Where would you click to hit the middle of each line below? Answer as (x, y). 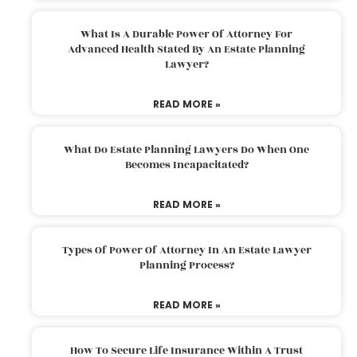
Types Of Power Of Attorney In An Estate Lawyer (186, 250)
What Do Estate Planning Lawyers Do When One (186, 149)
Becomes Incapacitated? (186, 165)
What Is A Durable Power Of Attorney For (186, 34)
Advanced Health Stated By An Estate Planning (186, 49)
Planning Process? (186, 265)
